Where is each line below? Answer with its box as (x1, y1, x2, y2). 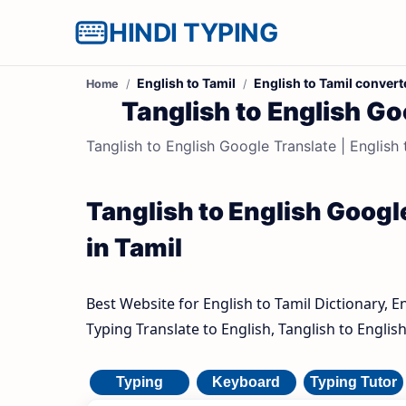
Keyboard (212, 374, 280, 391)
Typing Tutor (309, 374, 397, 391)
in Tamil (85, 232, 182, 263)
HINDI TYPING (109, 17, 277, 48)
